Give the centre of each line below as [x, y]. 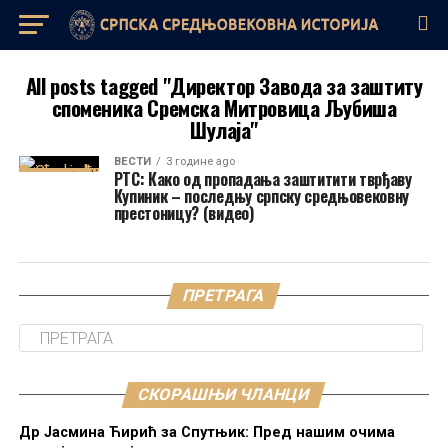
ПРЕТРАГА [224, 295]
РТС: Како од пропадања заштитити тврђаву [262, 179]
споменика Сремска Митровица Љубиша [224, 107]
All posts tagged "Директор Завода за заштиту [224, 85]
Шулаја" [224, 129]
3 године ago [200, 161]
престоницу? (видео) [183, 213]
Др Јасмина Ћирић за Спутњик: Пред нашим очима [206, 432]
